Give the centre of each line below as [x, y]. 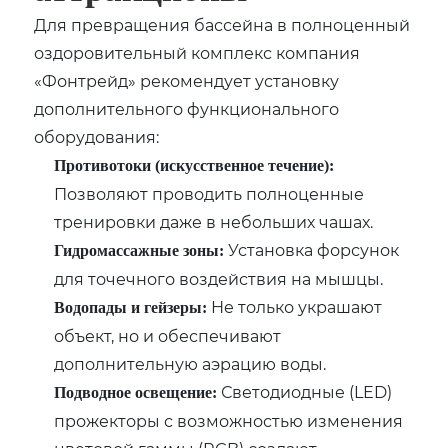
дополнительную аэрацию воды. [190, 363]
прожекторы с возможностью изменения [229, 420]
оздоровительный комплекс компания [197, 52]
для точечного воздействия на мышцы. [219, 278]
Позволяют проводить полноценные [209, 193]
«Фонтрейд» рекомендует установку [187, 80]
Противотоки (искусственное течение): [194, 165]
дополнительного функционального [187, 108]
